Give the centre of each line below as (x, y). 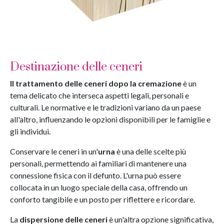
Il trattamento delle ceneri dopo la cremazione (96, 83)
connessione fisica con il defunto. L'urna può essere (95, 175)
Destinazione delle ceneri (76, 67)
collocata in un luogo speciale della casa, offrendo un (99, 187)
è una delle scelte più (150, 151)
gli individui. (30, 131)
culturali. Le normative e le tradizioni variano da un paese (105, 107)
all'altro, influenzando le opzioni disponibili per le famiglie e (110, 119)
